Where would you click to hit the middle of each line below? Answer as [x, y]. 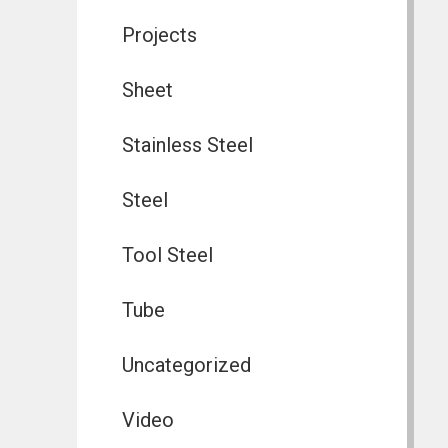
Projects [159, 35]
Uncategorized [186, 365]
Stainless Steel [187, 145]
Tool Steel [167, 255]
